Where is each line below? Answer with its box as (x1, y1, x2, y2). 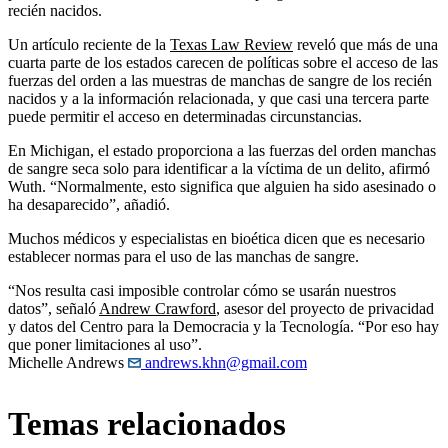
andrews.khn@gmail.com (141, 354, 307, 372)
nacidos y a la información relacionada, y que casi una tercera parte (8, 90, 429, 108)
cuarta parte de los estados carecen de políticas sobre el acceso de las (8, 54, 438, 72)
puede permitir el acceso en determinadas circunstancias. (8, 108, 362, 126)
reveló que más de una (293, 36, 438, 54)
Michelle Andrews (8, 354, 124, 372)
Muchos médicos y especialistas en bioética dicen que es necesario (8, 230, 425, 248)
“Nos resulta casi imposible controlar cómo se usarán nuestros (8, 282, 396, 300)
